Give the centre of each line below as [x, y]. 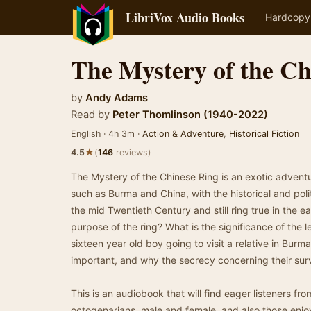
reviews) [132, 152]
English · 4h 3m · [107, 134]
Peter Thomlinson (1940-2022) [190, 115]
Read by [90, 115]
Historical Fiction [264, 134]
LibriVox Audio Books [185, 17]
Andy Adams [117, 98]
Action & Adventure [183, 134]
